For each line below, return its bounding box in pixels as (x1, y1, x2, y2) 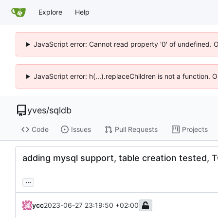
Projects (182, 125, 208, 134)
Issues (71, 125, 91, 134)
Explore (38, 7, 62, 16)
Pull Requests (114, 125, 158, 134)
